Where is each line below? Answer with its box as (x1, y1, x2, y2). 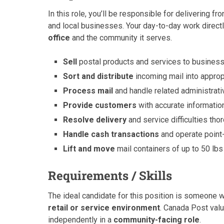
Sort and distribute (63, 71, 134, 81)
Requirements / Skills (48, 167, 172, 184)
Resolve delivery (63, 115, 127, 124)
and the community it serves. (70, 33, 172, 42)
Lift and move (63, 144, 115, 153)
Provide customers (63, 100, 137, 110)
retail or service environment (48, 203, 160, 213)
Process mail (63, 86, 113, 95)
